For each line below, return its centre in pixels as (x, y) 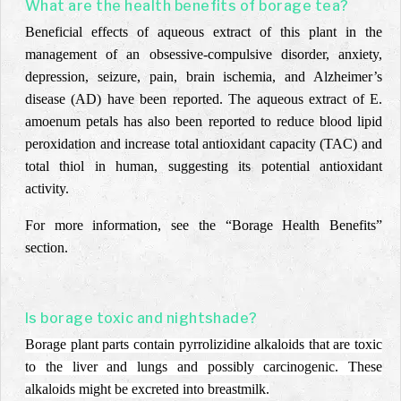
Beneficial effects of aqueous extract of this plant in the (204, 32)
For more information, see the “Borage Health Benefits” (204, 225)
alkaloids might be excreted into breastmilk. (147, 389)
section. (47, 247)
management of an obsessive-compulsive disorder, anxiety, (204, 54)
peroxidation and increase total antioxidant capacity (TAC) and (204, 144)
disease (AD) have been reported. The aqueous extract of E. (204, 99)
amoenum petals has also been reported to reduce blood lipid (204, 121)
